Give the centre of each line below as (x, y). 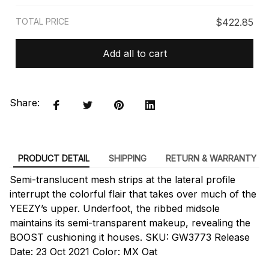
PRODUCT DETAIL (53, 158)
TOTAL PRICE (42, 22)
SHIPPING (127, 158)
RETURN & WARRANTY (211, 158)
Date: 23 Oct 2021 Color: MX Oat (83, 251)
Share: (25, 103)
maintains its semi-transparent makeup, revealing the (130, 222)
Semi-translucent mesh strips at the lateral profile (122, 179)
